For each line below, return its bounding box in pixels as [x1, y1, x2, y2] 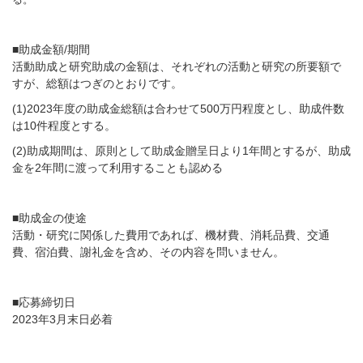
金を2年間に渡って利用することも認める [12, 161, 223, 174]
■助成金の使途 [12, 211, 87, 224]
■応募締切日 [12, 296, 75, 309]
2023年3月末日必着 [12, 313, 113, 326]
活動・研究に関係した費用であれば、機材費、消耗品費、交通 [12, 228, 330, 241]
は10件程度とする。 [12, 119, 116, 132]
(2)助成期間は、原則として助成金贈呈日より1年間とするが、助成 [12, 144, 351, 157]
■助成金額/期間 [12, 43, 90, 56]
